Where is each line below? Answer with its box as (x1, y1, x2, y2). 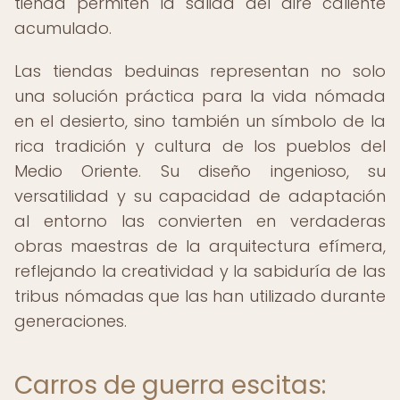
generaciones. (14, 310, 127, 332)
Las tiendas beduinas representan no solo (14, 60, 386, 82)
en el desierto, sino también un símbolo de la (14, 110, 386, 132)
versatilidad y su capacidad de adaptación (14, 185, 386, 207)
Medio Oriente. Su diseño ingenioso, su (14, 160, 386, 182)
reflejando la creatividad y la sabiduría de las (14, 260, 386, 282)
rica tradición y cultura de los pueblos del (14, 135, 386, 157)
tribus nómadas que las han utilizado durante (14, 285, 386, 307)
